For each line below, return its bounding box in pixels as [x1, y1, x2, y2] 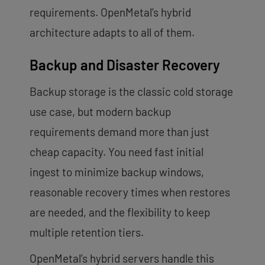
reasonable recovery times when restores [30, 185, 230, 199]
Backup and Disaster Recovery [30, 56, 220, 73]
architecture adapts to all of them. [30, 25, 195, 39]
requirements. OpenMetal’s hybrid [30, 5, 191, 19]
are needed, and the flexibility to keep [30, 205, 210, 219]
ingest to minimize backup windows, [30, 164, 204, 179]
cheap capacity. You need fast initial [30, 144, 203, 159]
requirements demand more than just [30, 124, 209, 138]
